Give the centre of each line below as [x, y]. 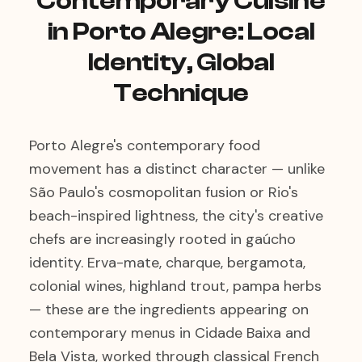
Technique [181, 93]
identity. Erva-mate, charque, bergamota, [167, 263]
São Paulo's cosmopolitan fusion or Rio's [164, 192]
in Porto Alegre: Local [181, 32]
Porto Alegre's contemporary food [145, 145]
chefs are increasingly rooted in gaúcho [162, 239]
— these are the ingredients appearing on [169, 309]
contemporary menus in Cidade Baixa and [170, 333]
